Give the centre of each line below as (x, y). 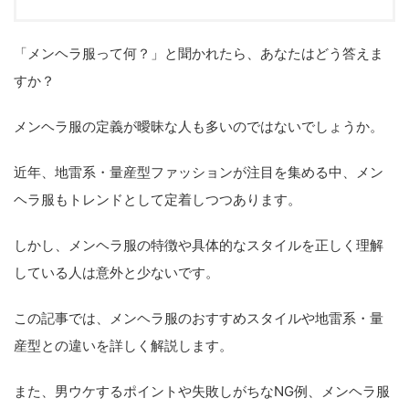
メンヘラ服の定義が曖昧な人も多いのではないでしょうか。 (199, 126)
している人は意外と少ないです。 (116, 272)
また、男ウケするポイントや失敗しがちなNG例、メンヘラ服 (202, 391)
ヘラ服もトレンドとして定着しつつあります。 (157, 199)
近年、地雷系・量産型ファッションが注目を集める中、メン (199, 172)
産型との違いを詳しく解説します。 (123, 345)
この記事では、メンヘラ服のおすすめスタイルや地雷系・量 (199, 318)
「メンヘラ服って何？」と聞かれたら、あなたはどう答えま (199, 53)
